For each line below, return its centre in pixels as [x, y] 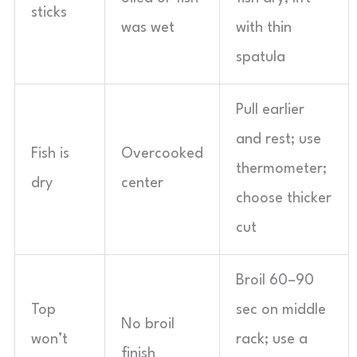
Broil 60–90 [275, 280]
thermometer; [281, 169]
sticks [49, 13]
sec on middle [281, 310]
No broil [148, 324]
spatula [261, 57]
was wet [148, 28]
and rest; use [279, 139]
